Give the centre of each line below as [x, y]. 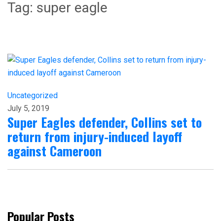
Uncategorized [33, 95]
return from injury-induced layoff [95, 136]
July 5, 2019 [28, 108]
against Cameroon [55, 150]
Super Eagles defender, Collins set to [105, 122]
